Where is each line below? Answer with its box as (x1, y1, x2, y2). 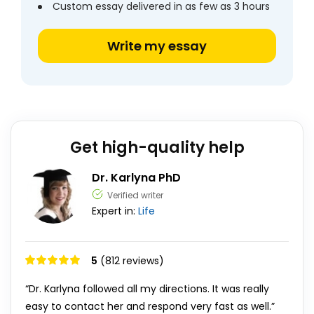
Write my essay (107, 37, 207, 55)
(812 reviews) (100, 254, 164, 268)
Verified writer (107, 189, 163, 201)
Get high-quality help (69, 137, 245, 158)
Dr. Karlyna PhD (92, 170, 181, 186)
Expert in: (92, 204, 138, 218)
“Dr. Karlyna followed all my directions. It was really (25, 282, 269, 296)
